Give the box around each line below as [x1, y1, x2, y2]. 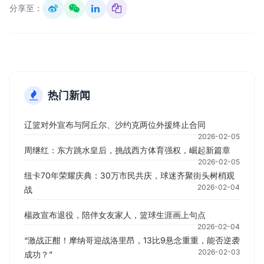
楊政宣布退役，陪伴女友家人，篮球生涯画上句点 [24, 210, 206, 220]
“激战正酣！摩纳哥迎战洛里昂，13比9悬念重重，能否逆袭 [24, 235, 240, 246]
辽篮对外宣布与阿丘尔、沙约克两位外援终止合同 [24, 120, 206, 130]
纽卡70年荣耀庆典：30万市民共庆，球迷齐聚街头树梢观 [24, 170, 235, 181]
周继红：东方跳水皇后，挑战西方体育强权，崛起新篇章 [24, 145, 230, 156]
